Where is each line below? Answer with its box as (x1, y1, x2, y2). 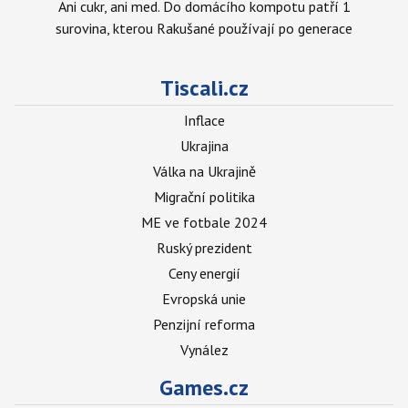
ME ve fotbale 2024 (141, 213, 267, 231)
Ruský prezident (156, 239, 252, 257)
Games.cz (159, 373, 249, 402)
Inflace (183, 111, 225, 129)
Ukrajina (179, 137, 229, 155)
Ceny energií (168, 264, 240, 282)
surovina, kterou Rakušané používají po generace (56, 19, 352, 37)
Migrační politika (153, 188, 255, 206)
